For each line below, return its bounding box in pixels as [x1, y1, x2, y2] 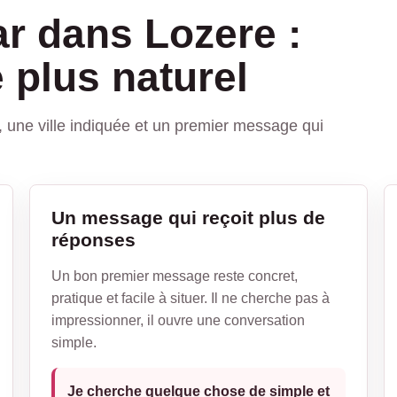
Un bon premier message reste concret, [51, 268, 299, 284]
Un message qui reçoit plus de [51, 206, 326, 228]
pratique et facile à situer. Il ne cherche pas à [51, 290, 331, 306]
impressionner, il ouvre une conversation [51, 312, 306, 328]
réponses [51, 229, 136, 250]
